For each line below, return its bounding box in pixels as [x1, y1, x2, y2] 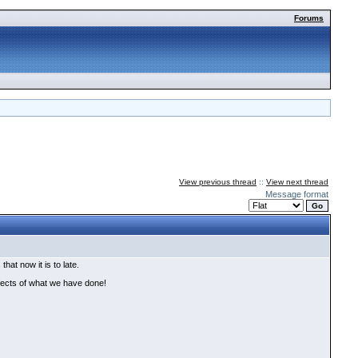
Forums [294, 14, 324, 22]
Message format [265, 189, 328, 199]
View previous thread [179, 177, 257, 186]
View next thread [266, 177, 328, 186]
